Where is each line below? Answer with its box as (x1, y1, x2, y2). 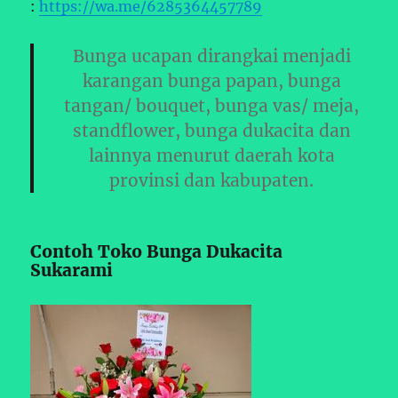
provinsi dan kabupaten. (109, 169, 314, 191)
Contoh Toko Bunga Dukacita (30, 240, 283, 262)
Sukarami (30, 259, 114, 281)
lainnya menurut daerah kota (88, 144, 335, 166)
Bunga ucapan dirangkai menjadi (72, 44, 351, 67)
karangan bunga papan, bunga (82, 69, 341, 92)
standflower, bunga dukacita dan (72, 119, 351, 141)
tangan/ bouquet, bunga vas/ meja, (64, 94, 359, 116)
